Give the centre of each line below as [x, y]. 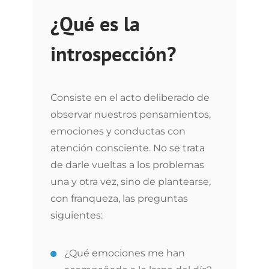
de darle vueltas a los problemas [127, 165]
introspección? [113, 53]
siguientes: [77, 215]
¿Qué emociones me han [125, 253]
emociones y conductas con [118, 131]
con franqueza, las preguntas [119, 198]
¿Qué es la [95, 23]
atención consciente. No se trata [128, 148]
